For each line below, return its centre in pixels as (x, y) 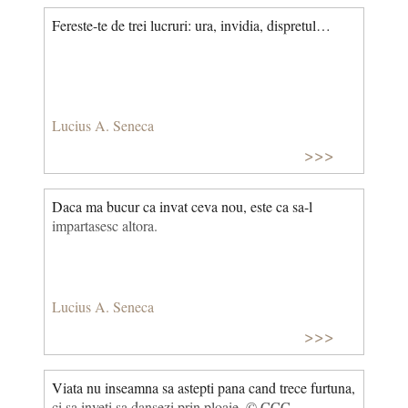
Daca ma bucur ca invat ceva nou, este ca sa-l (182, 207)
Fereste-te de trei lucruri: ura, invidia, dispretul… (191, 25)
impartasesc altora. (105, 226)
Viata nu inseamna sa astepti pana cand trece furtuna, (204, 388)
